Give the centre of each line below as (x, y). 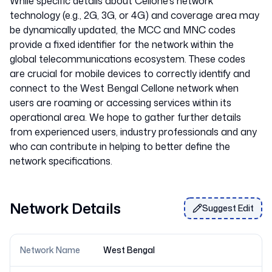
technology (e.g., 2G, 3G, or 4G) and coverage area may (134, 15)
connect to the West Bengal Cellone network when (124, 88)
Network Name (50, 250)
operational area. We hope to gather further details (125, 117)
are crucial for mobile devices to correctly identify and (130, 73)
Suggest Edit (228, 208)
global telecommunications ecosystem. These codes (127, 59)
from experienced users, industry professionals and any (133, 132)
